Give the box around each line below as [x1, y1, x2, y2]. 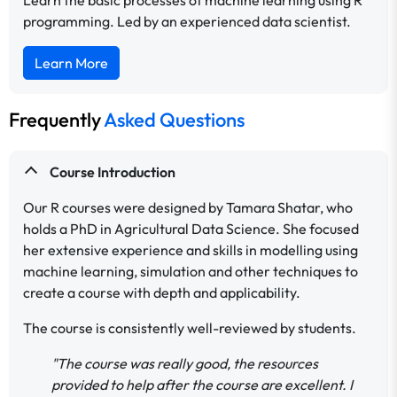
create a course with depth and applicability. [23, 283, 303, 301]
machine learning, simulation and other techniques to [23, 261, 358, 280]
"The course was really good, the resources [51, 354, 318, 372]
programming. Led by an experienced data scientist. [23, 12, 351, 30]
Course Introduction [49, 162, 175, 181]
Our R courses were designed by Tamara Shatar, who [23, 198, 353, 216]
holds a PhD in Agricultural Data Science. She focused [23, 219, 359, 237]
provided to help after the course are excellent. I [51, 375, 353, 393]
